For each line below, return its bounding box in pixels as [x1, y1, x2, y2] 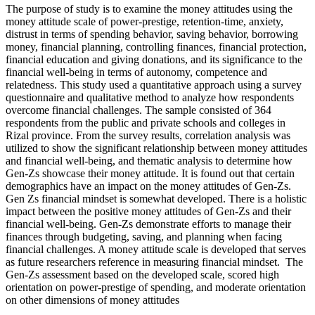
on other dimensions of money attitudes [6, 294, 179, 307]
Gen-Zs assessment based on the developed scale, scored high [6, 269, 279, 281]
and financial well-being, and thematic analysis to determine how [6, 155, 292, 167]
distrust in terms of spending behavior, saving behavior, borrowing [6, 28, 298, 41]
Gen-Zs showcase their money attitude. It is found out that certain [6, 167, 295, 180]
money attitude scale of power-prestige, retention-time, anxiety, [6, 15, 283, 28]
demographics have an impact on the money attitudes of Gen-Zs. [6, 180, 291, 193]
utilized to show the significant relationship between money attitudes [6, 142, 307, 155]
